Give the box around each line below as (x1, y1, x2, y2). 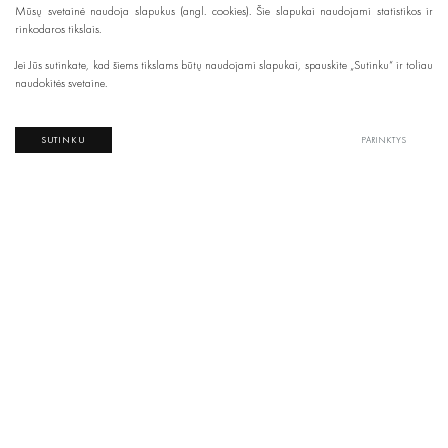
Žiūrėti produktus (30, 210, 130, 231)
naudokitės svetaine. (15, 75, 107, 92)
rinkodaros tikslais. (15, 21, 101, 38)
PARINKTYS (362, 133, 408, 146)
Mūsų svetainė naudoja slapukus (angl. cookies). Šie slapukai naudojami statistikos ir (15, 3, 433, 20)
